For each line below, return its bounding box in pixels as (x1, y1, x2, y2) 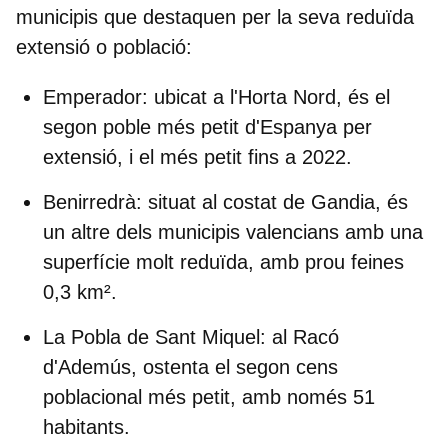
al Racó (266, 325, 339, 348)
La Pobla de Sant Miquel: (43, 325, 266, 348)
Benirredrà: (43, 190, 142, 213)
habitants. (43, 415, 130, 438)
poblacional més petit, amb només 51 (43, 385, 375, 408)
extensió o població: (16, 35, 192, 58)
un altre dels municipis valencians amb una (43, 220, 423, 243)
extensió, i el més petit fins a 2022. (43, 145, 352, 168)
